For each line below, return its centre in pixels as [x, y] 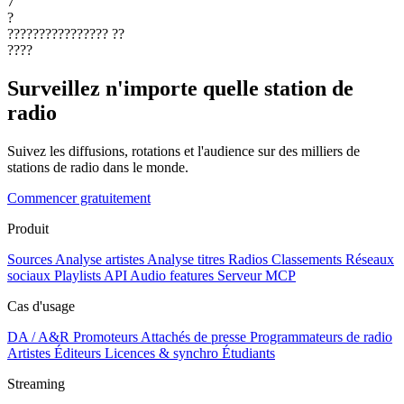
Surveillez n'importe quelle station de [180, 88]
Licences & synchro [161, 353]
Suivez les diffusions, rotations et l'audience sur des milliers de [184, 151]
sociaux [29, 275]
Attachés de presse [193, 336]
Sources [30, 259]
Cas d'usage [41, 306]
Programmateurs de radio [321, 336]
